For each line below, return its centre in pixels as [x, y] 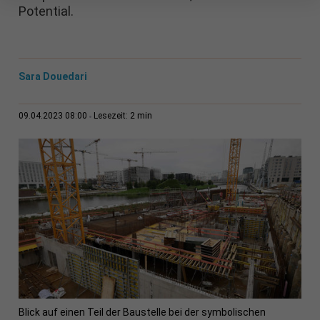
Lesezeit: [111, 116]
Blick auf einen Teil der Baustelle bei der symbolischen [142, 312]
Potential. [46, 11]
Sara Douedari [52, 77]
